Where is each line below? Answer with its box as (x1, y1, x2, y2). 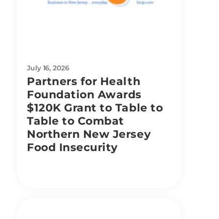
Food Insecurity (27, 140, 118, 154)
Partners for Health (27, 74, 141, 88)
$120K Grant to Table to (27, 101, 163, 114)
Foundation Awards (27, 88, 142, 101)
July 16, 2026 (27, 63, 69, 72)
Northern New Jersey (27, 127, 151, 141)
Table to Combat (27, 114, 124, 128)
